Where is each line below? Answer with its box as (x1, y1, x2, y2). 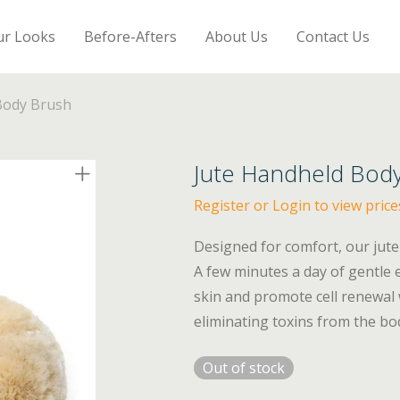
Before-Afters (84, 26, 178, 46)
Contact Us (296, 26, 371, 46)
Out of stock (203, 358, 286, 378)
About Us (205, 26, 269, 46)
